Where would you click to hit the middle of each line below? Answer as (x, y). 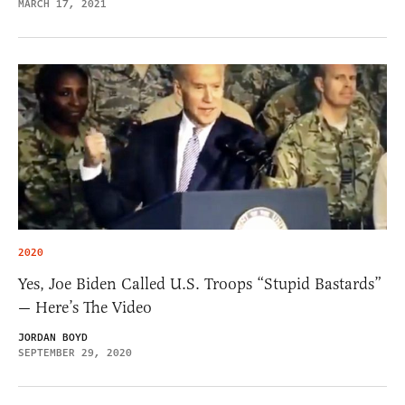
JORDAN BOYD (53, 337)
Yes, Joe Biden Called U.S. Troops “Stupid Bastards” (200, 283)
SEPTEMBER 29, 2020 (75, 353)
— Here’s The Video (85, 307)
